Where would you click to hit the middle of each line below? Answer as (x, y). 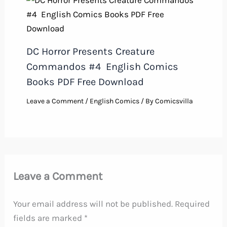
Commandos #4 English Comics (102, 67)
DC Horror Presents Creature (90, 52)
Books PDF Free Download (85, 82)
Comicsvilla (174, 101)
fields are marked (49, 218)
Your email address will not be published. (93, 204)
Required (193, 204)
